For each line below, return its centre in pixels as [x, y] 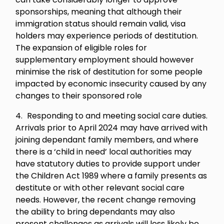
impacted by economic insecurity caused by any [111, 84]
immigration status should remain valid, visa [101, 24]
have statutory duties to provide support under [108, 164]
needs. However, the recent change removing [106, 200]
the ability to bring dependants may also [95, 212]
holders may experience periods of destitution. [107, 36]
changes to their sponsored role [79, 96]
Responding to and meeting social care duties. [117, 116]
